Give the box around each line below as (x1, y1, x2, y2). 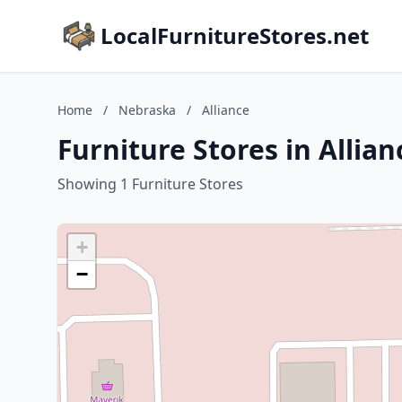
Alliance (202, 101, 249, 118)
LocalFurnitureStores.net (100, 21, 369, 50)
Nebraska (118, 101, 176, 118)
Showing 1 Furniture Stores (57, 174, 243, 194)
